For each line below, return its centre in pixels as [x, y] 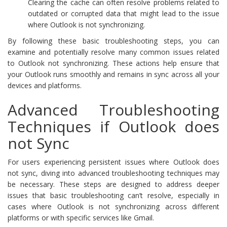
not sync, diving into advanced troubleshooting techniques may [113, 173]
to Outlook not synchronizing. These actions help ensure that [113, 63]
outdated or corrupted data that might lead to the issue [124, 13]
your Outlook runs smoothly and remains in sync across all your [113, 74]
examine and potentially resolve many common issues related [113, 52]
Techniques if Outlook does [113, 126]
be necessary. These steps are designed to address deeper [113, 184]
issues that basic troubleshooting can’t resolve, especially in [113, 195]
